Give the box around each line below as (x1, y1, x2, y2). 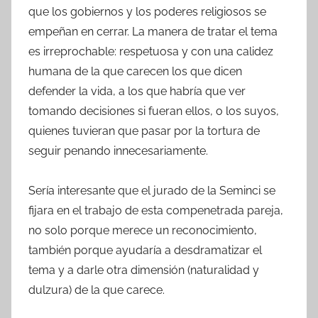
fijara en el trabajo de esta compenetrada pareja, (28, 204, 283, 218)
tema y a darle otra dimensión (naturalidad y (28, 263, 259, 278)
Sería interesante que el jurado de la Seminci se (28, 184, 275, 198)
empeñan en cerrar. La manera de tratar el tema (28, 25, 278, 39)
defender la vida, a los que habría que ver (28, 84, 246, 99)
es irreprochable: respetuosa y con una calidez (28, 45, 273, 59)
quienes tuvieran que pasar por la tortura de (28, 124, 260, 138)
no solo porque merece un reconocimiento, (28, 224, 257, 238)
